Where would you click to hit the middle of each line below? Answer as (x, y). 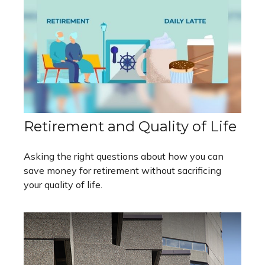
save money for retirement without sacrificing (122, 171)
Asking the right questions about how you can (124, 156)
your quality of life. (63, 185)
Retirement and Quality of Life (130, 127)
